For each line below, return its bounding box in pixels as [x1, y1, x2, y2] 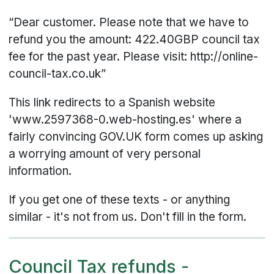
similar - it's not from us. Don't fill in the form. [9, 209, 247, 224]
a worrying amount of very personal [9, 146, 201, 161]
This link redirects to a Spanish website [9, 95, 216, 109]
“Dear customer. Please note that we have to [9, 15, 250, 29]
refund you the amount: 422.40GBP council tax [9, 32, 261, 46]
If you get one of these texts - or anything [9, 192, 231, 207]
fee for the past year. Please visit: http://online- [9, 49, 259, 64]
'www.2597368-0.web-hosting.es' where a [9, 112, 242, 127]
